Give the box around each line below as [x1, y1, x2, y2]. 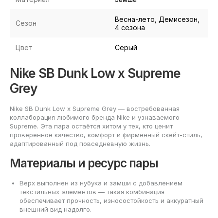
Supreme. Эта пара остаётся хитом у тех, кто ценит [10, 122, 173, 130]
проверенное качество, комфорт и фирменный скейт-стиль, [10, 131, 202, 139]
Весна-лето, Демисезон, [115, 15, 200, 24]
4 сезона [115, 23, 145, 32]
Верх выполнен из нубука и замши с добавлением [19, 179, 182, 187]
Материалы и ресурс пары [10, 156, 158, 171]
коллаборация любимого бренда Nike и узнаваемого [10, 113, 180, 122]
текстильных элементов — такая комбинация [19, 188, 164, 196]
